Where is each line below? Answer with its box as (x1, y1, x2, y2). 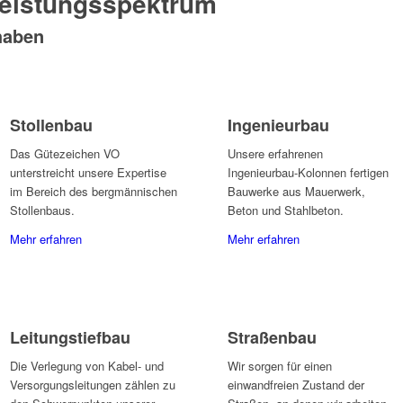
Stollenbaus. (10, 201, 75, 219)
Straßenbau (228, 326, 317, 350)
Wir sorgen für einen (228, 357, 332, 375)
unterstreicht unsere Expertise (10, 164, 166, 182)
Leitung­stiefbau (10, 326, 130, 350)
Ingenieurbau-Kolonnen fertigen (228, 164, 389, 182)
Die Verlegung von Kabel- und (10, 357, 164, 375)
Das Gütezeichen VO (10, 145, 120, 163)
